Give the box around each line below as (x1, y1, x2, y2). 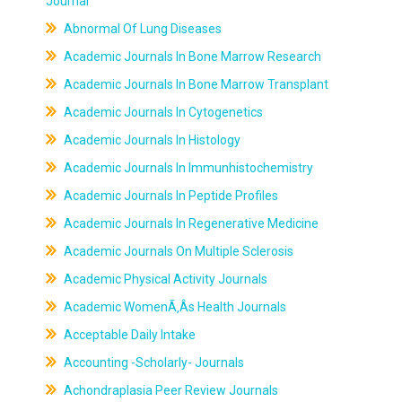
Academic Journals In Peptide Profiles (60, 188, 278, 203)
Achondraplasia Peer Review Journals (60, 383, 278, 398)
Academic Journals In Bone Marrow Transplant (60, 77, 328, 92)
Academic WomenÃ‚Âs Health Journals (60, 300, 286, 314)
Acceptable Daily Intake (60, 328, 196, 342)
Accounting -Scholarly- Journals (60, 355, 244, 370)
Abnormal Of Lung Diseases (60, 22, 222, 36)
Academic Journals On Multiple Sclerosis (60, 244, 293, 258)
